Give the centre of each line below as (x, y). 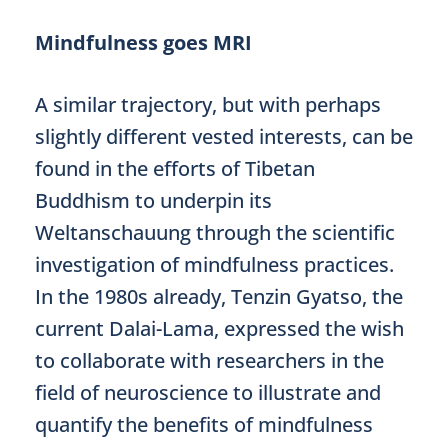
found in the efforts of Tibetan (175, 168)
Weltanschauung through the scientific (215, 232)
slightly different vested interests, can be (224, 136)
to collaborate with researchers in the (209, 360)
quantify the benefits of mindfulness (204, 424)
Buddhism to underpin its (153, 200)
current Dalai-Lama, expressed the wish (219, 328)
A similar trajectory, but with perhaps (208, 104)
